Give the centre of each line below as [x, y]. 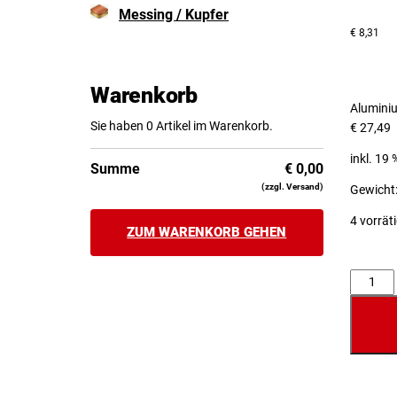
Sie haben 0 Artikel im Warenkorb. [182, 126]
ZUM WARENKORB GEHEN [207, 232]
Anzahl [368, 279]
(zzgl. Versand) [292, 187]
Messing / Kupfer [174, 15]
